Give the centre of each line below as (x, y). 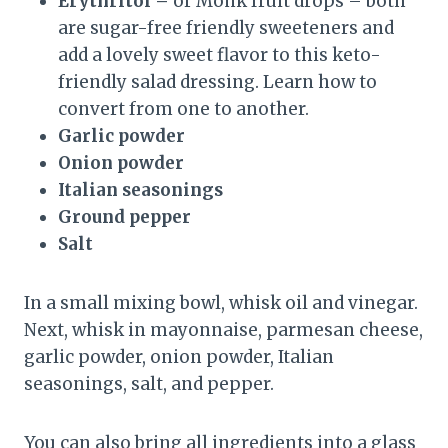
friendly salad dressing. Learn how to (217, 82)
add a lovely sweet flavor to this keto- (219, 55)
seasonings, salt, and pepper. (149, 384)
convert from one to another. (183, 109)
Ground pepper (124, 217)
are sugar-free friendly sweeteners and (226, 28)
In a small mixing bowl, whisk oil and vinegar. (221, 303)
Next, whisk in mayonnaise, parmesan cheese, (223, 330)
